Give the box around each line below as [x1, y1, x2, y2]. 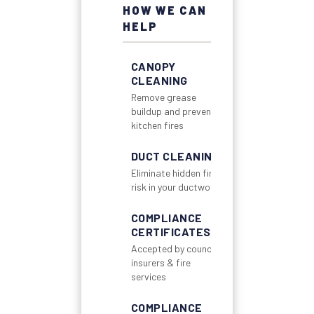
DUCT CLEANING [130, 149, 220, 163]
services [130, 270, 166, 282]
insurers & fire [130, 256, 191, 268]
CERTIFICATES [130, 224, 211, 238]
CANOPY [130, 59, 176, 73]
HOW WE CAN [122, 3, 207, 17]
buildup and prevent [130, 104, 215, 117]
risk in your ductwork [130, 180, 219, 193]
